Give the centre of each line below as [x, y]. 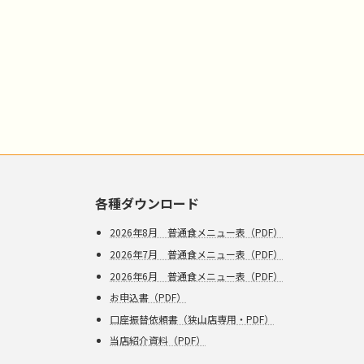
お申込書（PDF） [148, 297]
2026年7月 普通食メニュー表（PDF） [196, 253]
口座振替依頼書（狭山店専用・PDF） [192, 318]
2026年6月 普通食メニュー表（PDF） [196, 275]
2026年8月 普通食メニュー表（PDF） [196, 232]
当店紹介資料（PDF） [158, 340]
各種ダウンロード [147, 204]
